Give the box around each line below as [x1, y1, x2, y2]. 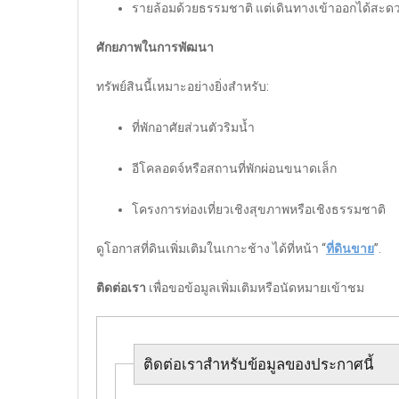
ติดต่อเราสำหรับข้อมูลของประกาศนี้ [143, 354, 373, 373]
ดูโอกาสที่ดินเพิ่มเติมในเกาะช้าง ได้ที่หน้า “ [96, 240, 326, 256]
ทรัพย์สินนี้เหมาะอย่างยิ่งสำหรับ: [96, 78, 269, 94]
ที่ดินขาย [326, 240, 374, 256]
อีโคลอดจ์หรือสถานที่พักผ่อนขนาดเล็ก [132, 160, 337, 175]
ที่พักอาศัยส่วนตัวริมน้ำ [132, 119, 255, 134]
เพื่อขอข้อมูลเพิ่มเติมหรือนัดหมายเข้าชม [146, 280, 364, 295]
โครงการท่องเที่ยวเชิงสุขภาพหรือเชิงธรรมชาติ [132, 201, 386, 216]
